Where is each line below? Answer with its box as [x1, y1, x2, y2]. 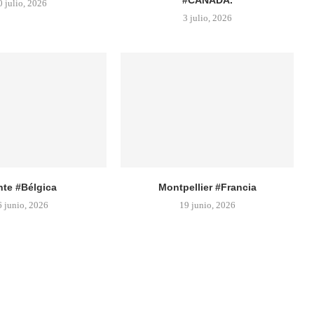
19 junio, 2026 [179, 200, 235, 211]
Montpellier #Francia [158, 182, 257, 193]
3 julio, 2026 [182, 12, 232, 23]
